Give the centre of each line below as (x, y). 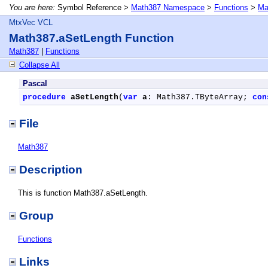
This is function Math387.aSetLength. (83, 193)
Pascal (35, 83)
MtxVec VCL (31, 22)
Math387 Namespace (168, 7)
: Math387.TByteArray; (200, 97)
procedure (44, 97)
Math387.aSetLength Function (92, 38)
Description (51, 170)
